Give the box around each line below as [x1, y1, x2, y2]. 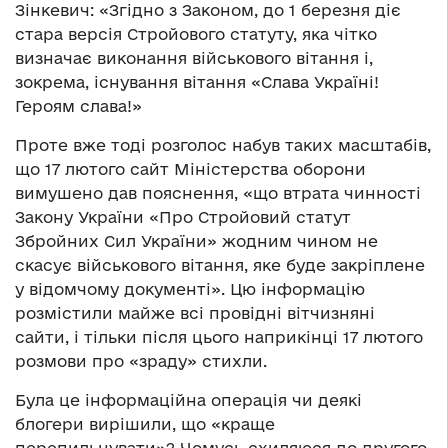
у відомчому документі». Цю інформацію [15, 280, 365, 299]
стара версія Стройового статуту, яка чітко [15, 25, 377, 44]
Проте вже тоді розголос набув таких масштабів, [15, 136, 431, 155]
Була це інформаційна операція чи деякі [15, 391, 362, 410]
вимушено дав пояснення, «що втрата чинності [15, 184, 421, 203]
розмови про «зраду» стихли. [15, 352, 267, 371]
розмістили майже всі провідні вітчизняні [15, 304, 375, 323]
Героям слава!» [15, 97, 142, 116]
